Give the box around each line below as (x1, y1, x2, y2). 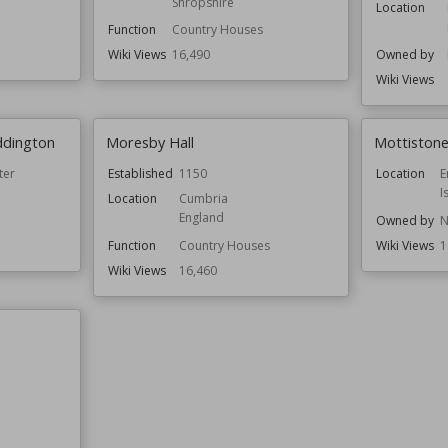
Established (108, 164, 174, 182)
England (179, 209, 225, 227)
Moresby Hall (106, 131, 195, 152)
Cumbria (179, 189, 229, 207)
